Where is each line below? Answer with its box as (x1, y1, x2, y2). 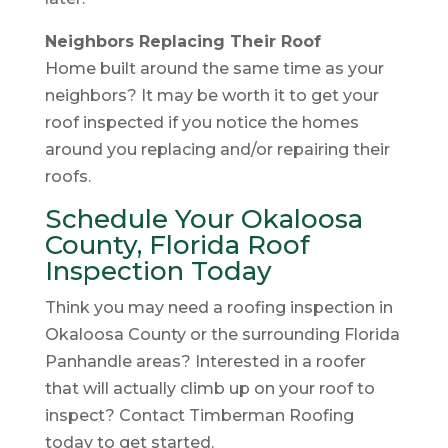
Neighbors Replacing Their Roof (44, 31, 321, 51)
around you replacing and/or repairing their (44, 139, 390, 159)
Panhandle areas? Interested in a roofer (44, 351, 366, 371)
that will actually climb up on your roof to (44, 378, 375, 398)
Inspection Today (44, 254, 272, 287)
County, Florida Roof (44, 228, 310, 261)
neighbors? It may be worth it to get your (44, 85, 379, 105)
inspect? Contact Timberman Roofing (44, 405, 354, 425)
